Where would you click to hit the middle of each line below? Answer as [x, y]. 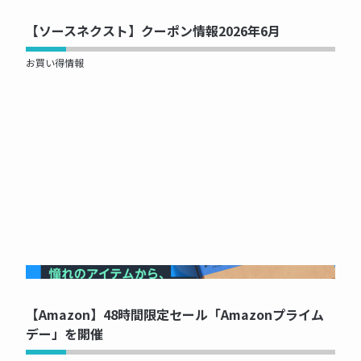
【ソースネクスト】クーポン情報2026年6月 [153, 31]
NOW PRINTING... [180, 272]
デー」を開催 [64, 334]
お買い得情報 [55, 63]
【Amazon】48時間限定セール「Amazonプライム [175, 315]
